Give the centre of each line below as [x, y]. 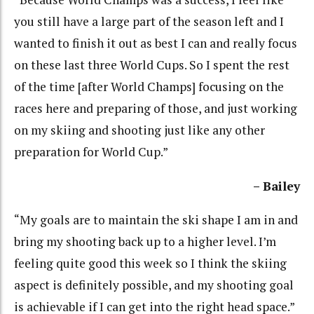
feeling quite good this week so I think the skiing [150, 264]
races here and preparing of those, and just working [156, 109]
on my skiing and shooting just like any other [139, 130]
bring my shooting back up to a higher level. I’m [145, 242]
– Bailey [277, 186]
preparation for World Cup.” [91, 152]
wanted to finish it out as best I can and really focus [156, 43]
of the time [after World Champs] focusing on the [149, 87]
